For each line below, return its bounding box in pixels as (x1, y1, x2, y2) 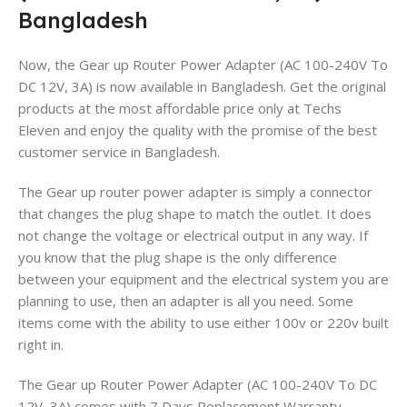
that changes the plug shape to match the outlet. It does (18, 204, 372, 223)
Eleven (18, 121, 60, 140)
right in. (18, 335, 64, 354)
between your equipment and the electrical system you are (18, 270, 389, 289)
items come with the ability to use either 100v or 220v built (18, 313, 389, 333)
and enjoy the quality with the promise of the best (64, 121, 377, 140)
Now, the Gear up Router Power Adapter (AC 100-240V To (18, 55, 388, 74)
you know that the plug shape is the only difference (18, 248, 337, 267)
